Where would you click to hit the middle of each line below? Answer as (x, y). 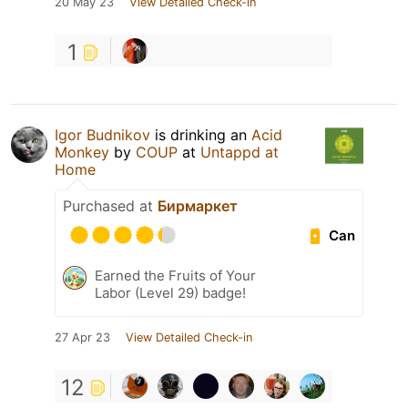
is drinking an (201, 135)
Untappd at (240, 153)
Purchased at (110, 206)
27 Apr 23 (82, 338)
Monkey (82, 153)
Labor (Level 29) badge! (170, 293)
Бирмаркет (198, 206)
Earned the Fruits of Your (175, 276)
